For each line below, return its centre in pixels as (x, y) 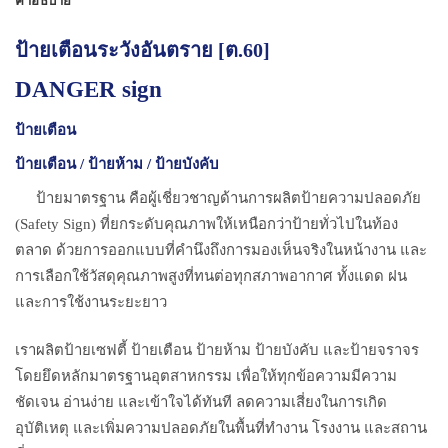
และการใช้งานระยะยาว (91, 302)
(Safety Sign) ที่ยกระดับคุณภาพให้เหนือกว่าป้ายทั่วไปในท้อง (206, 224)
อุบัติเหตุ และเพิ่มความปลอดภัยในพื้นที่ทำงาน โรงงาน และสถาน (221, 427)
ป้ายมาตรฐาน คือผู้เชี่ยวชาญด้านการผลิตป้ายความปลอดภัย (228, 198)
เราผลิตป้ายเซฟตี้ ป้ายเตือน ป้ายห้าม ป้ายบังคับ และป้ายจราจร (217, 349)
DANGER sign (88, 89)
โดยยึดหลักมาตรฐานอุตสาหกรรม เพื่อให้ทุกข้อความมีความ (206, 375)
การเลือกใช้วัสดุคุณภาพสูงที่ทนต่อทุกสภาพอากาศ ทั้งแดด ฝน (211, 276)
